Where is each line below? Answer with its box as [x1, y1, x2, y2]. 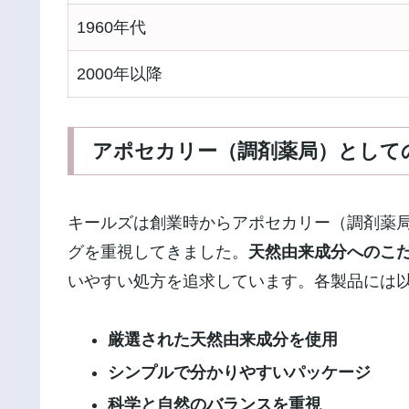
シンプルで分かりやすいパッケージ [107, 362, 371, 382]
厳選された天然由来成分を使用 [107, 330, 338, 350]
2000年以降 [77, 64, 163, 83]
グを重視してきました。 [68, 242, 248, 261]
